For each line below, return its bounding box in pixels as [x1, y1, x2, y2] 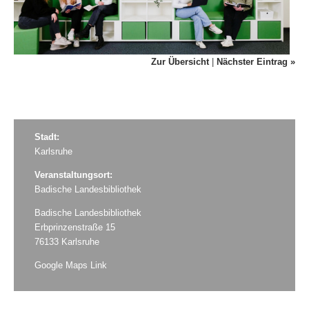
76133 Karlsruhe [34, 236, 99, 247]
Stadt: [34, 132, 59, 143]
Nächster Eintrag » [217, 56, 295, 67]
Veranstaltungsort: [34, 170, 112, 181]
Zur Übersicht [151, 56, 209, 67]
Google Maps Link [34, 259, 107, 270]
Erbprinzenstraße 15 [34, 221, 115, 232]
